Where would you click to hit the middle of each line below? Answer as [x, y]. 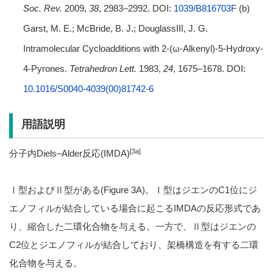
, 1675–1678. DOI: [209, 68]
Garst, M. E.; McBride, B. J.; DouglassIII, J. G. [115, 28]
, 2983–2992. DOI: [136, 8]
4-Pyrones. [46, 68]
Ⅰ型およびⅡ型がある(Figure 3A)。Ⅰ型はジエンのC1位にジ [133, 190]
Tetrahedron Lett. [103, 68]
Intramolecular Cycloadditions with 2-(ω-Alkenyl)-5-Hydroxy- [143, 48]
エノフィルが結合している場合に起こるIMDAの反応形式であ [135, 208]
